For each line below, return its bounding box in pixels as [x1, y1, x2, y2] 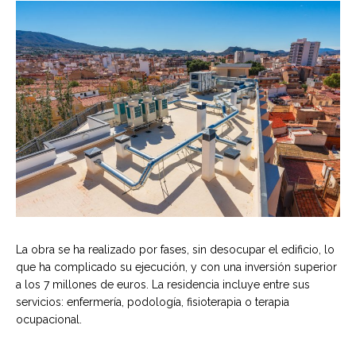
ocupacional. [16, 312, 82, 326]
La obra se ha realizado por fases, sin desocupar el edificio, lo [16, 242, 335, 256]
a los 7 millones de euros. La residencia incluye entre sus [16, 277, 310, 291]
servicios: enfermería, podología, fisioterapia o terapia [16, 295, 289, 308]
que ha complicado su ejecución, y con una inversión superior [16, 260, 337, 273]
